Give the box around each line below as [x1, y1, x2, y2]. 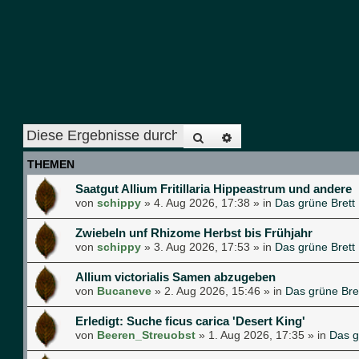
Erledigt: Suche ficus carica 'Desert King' [75, 313, 305, 328]
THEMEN [27, 157, 75, 171]
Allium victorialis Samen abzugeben [75, 269, 276, 284]
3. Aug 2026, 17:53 [154, 240, 250, 253]
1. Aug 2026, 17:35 [208, 328, 305, 341]
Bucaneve [97, 284, 151, 297]
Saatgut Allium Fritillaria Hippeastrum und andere [75, 181, 352, 196]
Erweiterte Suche [233, 125, 350, 145]
